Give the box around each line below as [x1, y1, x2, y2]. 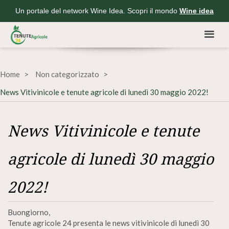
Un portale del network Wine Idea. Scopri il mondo [15, 7, 179, 15]
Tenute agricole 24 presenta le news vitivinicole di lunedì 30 [8, 218, 210, 227]
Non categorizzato [35, 70, 99, 79]
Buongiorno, [8, 208, 50, 217]
